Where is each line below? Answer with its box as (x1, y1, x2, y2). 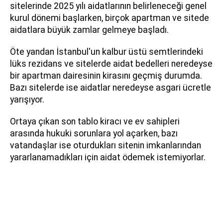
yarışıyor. (10, 94, 44, 105)
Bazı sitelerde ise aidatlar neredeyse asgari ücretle (10, 82, 211, 93)
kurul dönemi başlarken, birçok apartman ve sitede (10, 12, 209, 23)
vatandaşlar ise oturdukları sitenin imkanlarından (10, 140, 201, 150)
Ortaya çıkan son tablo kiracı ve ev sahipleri (10, 116, 180, 126)
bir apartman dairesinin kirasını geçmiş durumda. (10, 70, 202, 81)
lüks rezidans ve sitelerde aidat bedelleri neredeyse (10, 58, 213, 69)
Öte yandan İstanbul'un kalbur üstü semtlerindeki (10, 46, 203, 57)
